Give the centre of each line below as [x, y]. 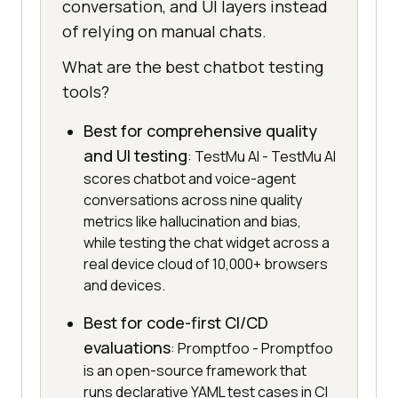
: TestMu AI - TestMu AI [262, 157]
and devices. [124, 286]
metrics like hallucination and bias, [192, 222]
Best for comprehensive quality [200, 131]
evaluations [127, 348]
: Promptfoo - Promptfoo [252, 349]
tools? [86, 92]
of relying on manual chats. [164, 32]
